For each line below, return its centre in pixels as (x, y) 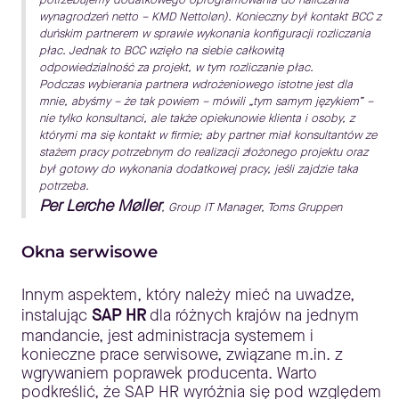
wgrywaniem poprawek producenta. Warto (169, 374)
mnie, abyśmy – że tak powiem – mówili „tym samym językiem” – (206, 102)
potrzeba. (64, 186)
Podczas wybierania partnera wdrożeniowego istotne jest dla (196, 85)
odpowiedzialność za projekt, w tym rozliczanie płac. (176, 68)
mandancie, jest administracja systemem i (167, 336)
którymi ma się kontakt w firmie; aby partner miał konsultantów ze (208, 135)
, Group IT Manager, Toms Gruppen (252, 208)
